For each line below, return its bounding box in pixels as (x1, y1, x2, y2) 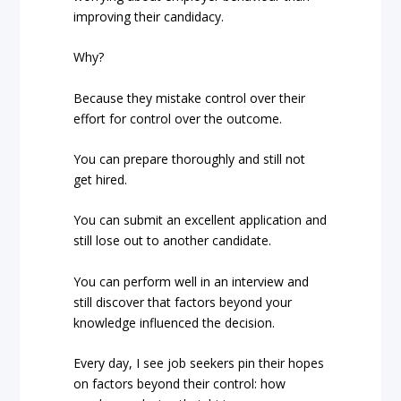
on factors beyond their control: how (73, 375, 286, 393)
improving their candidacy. (73, 7, 225, 25)
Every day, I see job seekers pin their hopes (73, 354, 325, 372)
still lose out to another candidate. (73, 232, 272, 250)
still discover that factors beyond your (73, 293, 293, 311)
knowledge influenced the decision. (73, 313, 276, 331)
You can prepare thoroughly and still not (73, 149, 306, 167)
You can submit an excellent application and (73, 211, 328, 229)
